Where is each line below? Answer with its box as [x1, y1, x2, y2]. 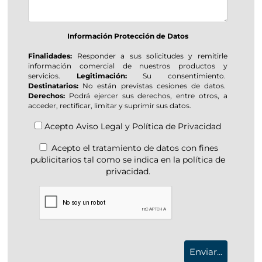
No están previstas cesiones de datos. [78, 81, 227, 90]
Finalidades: [28, 51, 73, 60]
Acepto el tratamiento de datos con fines [49, 142, 219, 153]
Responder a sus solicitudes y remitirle [72, 51, 227, 60]
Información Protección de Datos [67, 31, 189, 40]
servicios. [28, 71, 77, 80]
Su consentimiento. [126, 71, 227, 80]
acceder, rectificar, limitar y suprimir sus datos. [28, 101, 192, 110]
